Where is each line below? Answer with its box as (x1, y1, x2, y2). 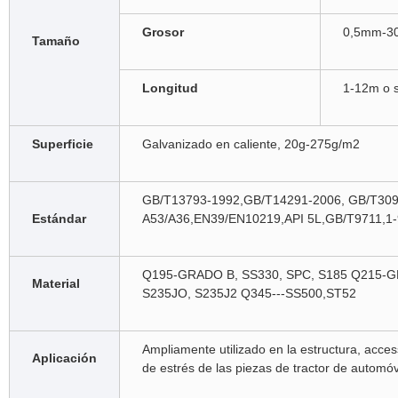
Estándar (31, 211, 86, 226)
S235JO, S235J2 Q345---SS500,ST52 (141, 286, 356, 300)
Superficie (31, 137, 93, 151)
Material (31, 276, 80, 291)
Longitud (141, 81, 198, 95)
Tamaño (31, 34, 80, 48)
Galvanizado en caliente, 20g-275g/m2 (141, 137, 360, 151)
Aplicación (31, 351, 97, 365)
